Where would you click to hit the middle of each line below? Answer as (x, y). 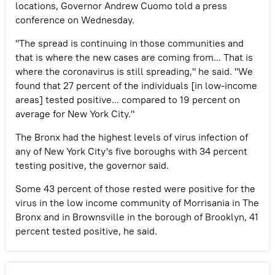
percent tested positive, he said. (86, 230)
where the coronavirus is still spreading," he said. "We (134, 71)
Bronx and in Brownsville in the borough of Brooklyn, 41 (137, 216)
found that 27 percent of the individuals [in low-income (136, 85)
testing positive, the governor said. (92, 165)
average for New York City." (75, 113)
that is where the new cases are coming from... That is (134, 57)
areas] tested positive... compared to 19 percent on (128, 99)
